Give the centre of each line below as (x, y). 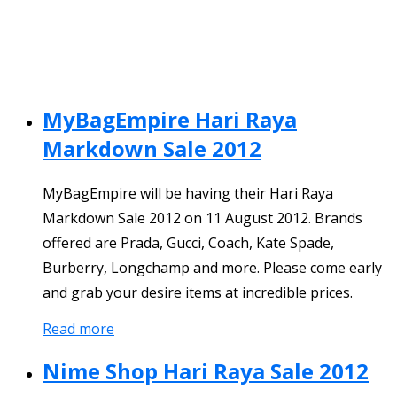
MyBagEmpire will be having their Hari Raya (188, 194)
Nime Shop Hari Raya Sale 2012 (206, 370)
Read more (78, 329)
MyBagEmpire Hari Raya (170, 120)
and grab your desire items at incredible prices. (198, 293)
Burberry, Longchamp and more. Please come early (212, 268)
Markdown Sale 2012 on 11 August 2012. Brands (202, 218)
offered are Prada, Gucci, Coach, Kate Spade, (188, 243)
